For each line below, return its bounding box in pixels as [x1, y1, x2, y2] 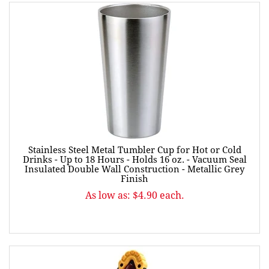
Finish [121, 173, 148, 184]
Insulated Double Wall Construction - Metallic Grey [25, 163, 244, 175]
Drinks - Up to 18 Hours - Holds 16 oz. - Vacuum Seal [22, 154, 247, 165]
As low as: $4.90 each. [85, 189, 184, 201]
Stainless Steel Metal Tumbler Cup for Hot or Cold [28, 144, 241, 156]
